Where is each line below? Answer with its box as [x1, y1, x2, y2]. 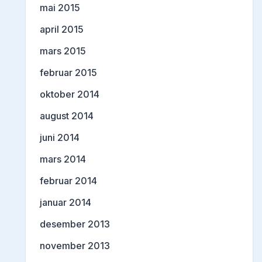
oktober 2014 [40, 88, 99, 101]
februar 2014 [40, 175, 97, 187]
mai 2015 [40, 2, 80, 14]
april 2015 [40, 23, 84, 36]
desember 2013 [40, 218, 110, 230]
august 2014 [40, 110, 94, 122]
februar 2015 [40, 67, 97, 79]
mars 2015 [40, 45, 86, 57]
